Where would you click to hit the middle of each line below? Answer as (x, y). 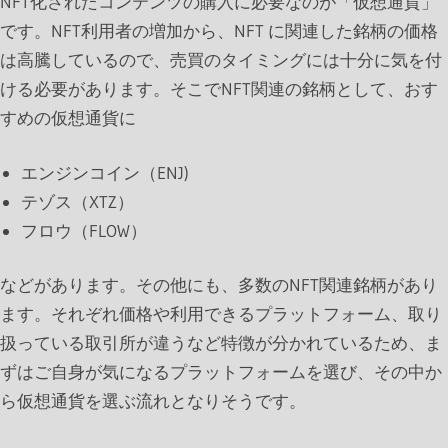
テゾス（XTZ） (78, 201)
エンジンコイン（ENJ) (105, 172)
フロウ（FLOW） (84, 230)
